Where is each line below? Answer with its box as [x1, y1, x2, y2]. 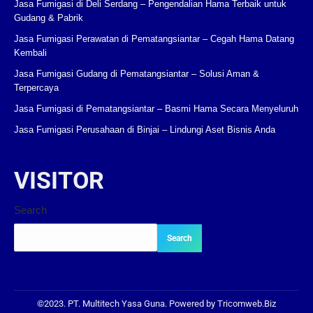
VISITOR [14, 166, 104, 194]
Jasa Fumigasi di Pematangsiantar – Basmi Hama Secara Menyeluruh [14, 103, 298, 114]
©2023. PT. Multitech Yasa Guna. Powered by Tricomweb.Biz [37, 298, 276, 309]
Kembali [14, 48, 47, 58]
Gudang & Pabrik [14, 13, 83, 23]
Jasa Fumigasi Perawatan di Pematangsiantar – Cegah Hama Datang [14, 34, 294, 44]
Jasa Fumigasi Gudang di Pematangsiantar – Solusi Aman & [14, 68, 259, 79]
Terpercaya [14, 82, 59, 93]
